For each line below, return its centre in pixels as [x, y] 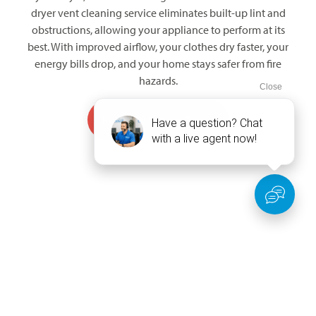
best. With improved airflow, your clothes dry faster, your [158, 47]
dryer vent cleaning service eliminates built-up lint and [158, 13]
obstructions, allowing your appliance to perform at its [158, 30]
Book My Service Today [158, 120]
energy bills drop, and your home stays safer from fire [158, 64]
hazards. [158, 81]
